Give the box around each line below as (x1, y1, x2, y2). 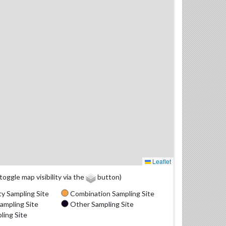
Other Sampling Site (69, 199, 134, 208)
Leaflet (151, 157, 171, 166)
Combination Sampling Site (69, 189, 155, 198)
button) (96, 173, 122, 182)
